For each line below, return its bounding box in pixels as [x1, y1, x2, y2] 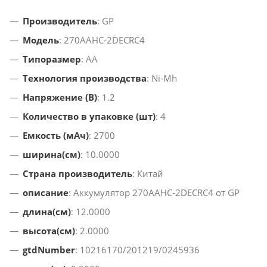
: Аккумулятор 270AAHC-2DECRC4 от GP [69, 187, 240, 199]
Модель [23, 34, 59, 46]
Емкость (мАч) [23, 129, 89, 142]
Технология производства [23, 72, 147, 85]
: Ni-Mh [147, 72, 177, 85]
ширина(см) [23, 148, 80, 161]
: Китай [132, 167, 163, 180]
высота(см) [23, 225, 75, 237]
